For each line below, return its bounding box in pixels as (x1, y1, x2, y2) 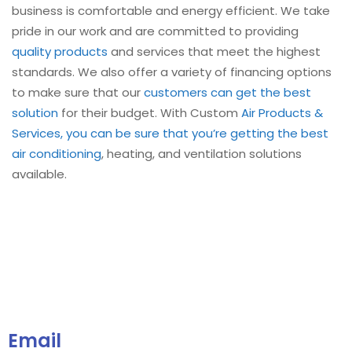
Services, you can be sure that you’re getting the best (12, 124, 328, 141)
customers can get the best (144, 83, 311, 101)
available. (12, 165, 67, 182)
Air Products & (241, 104, 323, 121)
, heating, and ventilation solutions (101, 145, 302, 162)
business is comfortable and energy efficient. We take (12, 2, 330, 19)
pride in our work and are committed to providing (12, 22, 299, 39)
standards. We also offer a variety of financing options (12, 63, 332, 80)
